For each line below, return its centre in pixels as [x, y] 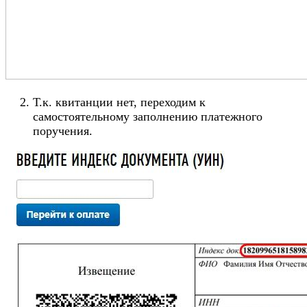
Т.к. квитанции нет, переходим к [119, 102]
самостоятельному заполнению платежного [148, 117]
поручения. [63, 131]
